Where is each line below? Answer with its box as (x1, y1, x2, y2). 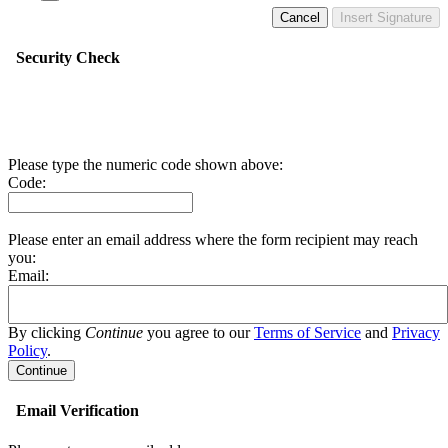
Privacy (392, 324, 440, 342)
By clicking (8, 324, 85, 342)
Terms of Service (254, 324, 361, 342)
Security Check (8, 48, 120, 66)
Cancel (280, 9, 320, 25)
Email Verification (8, 402, 139, 420)
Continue (85, 324, 143, 342)
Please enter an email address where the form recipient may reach (8, 231, 418, 249)
